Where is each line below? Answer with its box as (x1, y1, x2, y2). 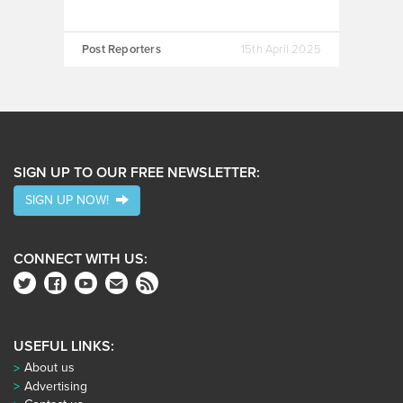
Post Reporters (82, 42, 161, 57)
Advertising (24, 378, 87, 394)
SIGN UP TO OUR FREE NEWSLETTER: (13, 164, 260, 182)
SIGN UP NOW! (25, 193, 116, 208)
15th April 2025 (241, 42, 321, 57)
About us (24, 360, 75, 375)
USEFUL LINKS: (13, 337, 114, 355)
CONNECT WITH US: (13, 250, 148, 268)
